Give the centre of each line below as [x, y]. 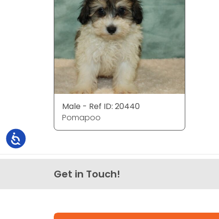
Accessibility [42, 137]
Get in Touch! [87, 174]
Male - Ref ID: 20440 [101, 106]
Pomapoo [81, 117]
